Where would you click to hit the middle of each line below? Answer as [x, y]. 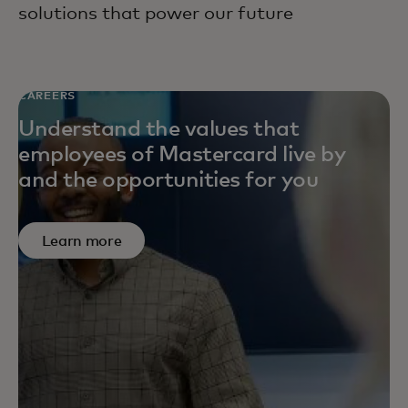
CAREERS [47, 97]
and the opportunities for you [168, 181]
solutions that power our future [156, 14]
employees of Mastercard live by [182, 155]
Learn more [82, 241]
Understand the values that [159, 130]
